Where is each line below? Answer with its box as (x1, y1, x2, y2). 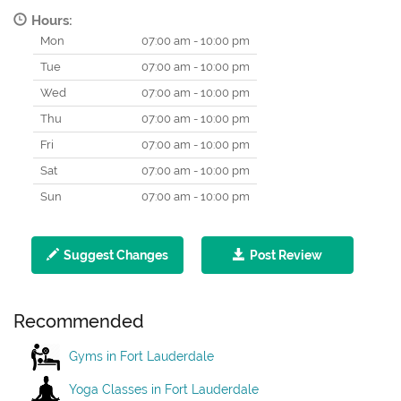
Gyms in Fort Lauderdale (69, 348, 214, 363)
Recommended (13, 311, 144, 333)
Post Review (250, 248, 322, 263)
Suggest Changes (64, 248, 168, 263)
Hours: (31, 13, 73, 30)
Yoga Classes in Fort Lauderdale (69, 381, 259, 397)
